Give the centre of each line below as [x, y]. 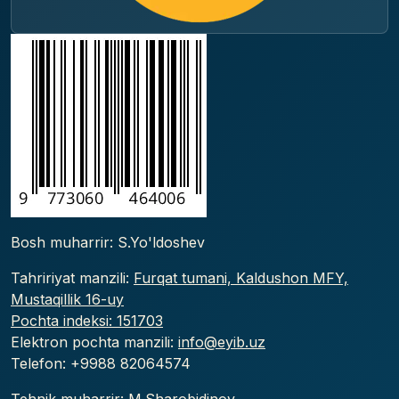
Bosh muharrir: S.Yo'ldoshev [108, 242]
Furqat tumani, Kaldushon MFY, [241, 277]
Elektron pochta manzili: [94, 342]
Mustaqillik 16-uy [67, 299]
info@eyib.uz [222, 342]
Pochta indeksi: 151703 [87, 320]
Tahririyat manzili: [72, 277]
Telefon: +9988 [65, 363]
